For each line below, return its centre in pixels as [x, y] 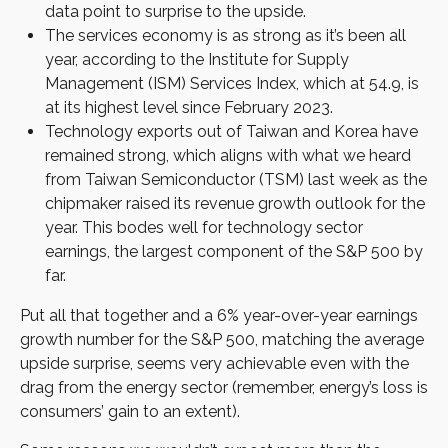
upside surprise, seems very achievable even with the [214, 364]
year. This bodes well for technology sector [204, 228]
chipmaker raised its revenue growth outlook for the [235, 204]
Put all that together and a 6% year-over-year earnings [219, 316]
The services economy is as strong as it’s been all [225, 36]
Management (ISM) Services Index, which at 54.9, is [232, 84]
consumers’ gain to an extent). [130, 412]
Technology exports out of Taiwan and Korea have [231, 132]
